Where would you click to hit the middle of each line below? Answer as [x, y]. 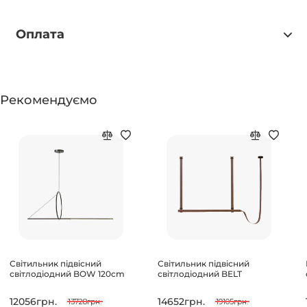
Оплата [40, 35]
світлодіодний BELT [199, 273]
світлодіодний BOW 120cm [67, 273]
